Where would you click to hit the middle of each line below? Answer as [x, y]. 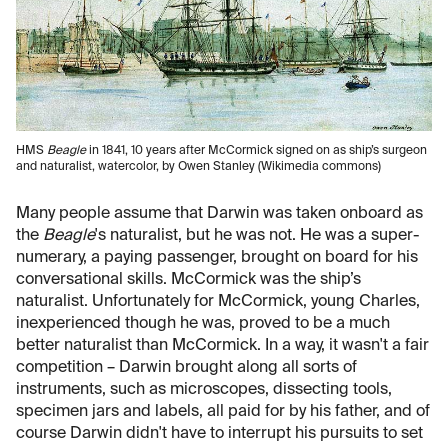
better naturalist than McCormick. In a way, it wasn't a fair [222, 345]
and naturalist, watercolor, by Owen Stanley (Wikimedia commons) [198, 166]
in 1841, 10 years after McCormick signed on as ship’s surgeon [256, 150]
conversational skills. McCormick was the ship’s [188, 279]
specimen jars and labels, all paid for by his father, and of [223, 411]
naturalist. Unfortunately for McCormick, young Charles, [218, 301]
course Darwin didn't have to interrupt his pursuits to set [219, 433]
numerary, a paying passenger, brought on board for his [217, 257]
